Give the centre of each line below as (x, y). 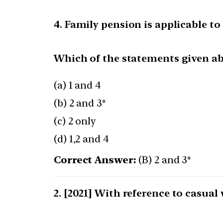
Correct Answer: (95, 160)
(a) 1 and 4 (77, 85)
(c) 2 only (75, 121)
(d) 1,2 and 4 (81, 139)
